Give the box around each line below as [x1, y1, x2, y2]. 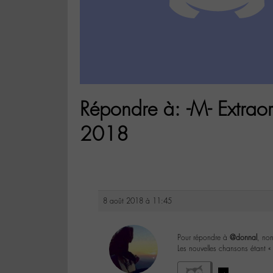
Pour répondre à [177, 233, 230, 243]
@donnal [230, 233, 257, 243]
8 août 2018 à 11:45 [103, 196, 172, 207]
